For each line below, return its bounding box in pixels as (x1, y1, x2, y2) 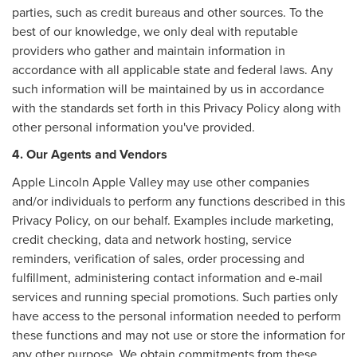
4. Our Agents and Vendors (12, 144, 167, 163)
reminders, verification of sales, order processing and (12, 249, 304, 267)
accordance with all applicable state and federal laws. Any (12, 60, 333, 78)
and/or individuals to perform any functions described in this (12, 191, 345, 210)
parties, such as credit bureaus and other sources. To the (12, 2, 324, 21)
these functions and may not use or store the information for (12, 325, 345, 343)
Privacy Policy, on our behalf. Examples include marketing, (12, 210, 334, 229)
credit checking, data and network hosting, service (12, 229, 292, 248)
